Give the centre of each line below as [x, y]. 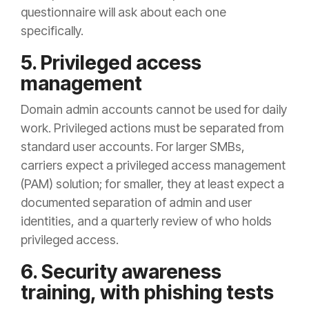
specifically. [52, 31]
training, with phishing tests [147, 293]
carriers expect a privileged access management [153, 166]
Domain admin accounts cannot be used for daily [154, 110]
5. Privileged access [111, 63]
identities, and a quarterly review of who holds [146, 221]
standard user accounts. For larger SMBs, [133, 147]
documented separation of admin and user [136, 203]
